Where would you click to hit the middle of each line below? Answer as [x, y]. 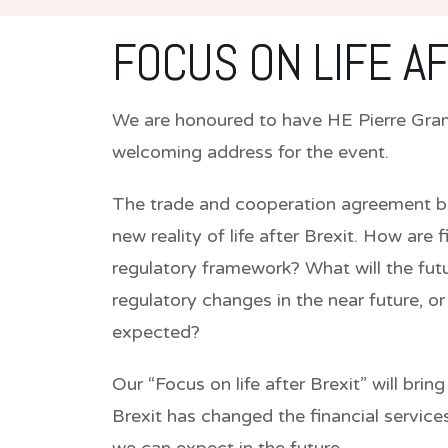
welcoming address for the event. [250, 151]
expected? [156, 331]
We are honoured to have [219, 119]
